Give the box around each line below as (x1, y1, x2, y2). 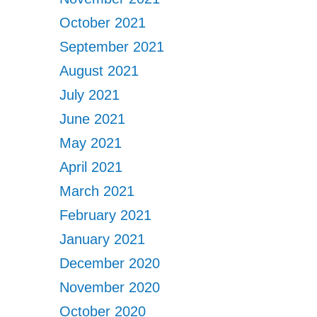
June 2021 (59, 111, 126, 127)
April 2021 (59, 159, 123, 175)
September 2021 (59, 39, 165, 54)
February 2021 (59, 207, 152, 223)
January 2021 (59, 231, 146, 247)
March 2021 (59, 183, 135, 199)
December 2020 (59, 255, 161, 271)
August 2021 (59, 63, 139, 79)
